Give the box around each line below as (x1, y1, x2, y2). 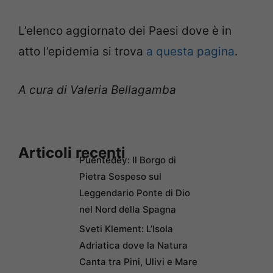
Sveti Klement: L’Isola (79, 223, 173, 235)
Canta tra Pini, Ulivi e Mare (79, 256, 197, 268)
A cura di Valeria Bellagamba (18, 82, 176, 97)
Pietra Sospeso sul (79, 171, 161, 183)
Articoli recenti (18, 144, 126, 162)
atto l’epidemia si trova (18, 44, 146, 59)
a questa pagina (146, 44, 235, 59)
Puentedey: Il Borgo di (79, 154, 176, 166)
